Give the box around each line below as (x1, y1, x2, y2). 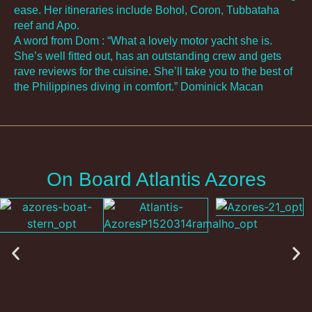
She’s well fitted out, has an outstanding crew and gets (14, 50, 281, 62)
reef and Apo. (14, 19, 79, 31)
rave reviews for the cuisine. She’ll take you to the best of (14, 65, 292, 77)
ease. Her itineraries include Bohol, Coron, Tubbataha (14, 4, 279, 16)
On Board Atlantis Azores (46, 169, 266, 191)
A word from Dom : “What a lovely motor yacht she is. (14, 35, 272, 47)
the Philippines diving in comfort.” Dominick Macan (14, 81, 263, 93)
